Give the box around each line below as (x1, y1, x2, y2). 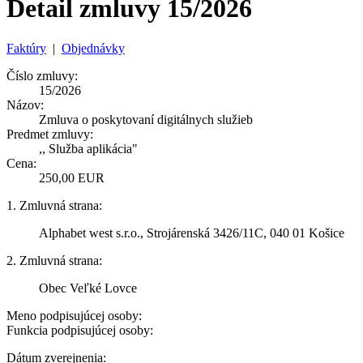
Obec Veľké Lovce (39, 280, 137, 295)
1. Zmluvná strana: (6, 198, 102, 212)
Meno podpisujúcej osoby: (6, 308, 142, 322)
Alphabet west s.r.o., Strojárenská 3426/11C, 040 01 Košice (39, 225, 344, 240)
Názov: (6, 97, 44, 112)
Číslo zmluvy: (6, 68, 78, 83)
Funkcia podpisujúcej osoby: (6, 322, 153, 337)
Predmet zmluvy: (6, 126, 93, 141)
